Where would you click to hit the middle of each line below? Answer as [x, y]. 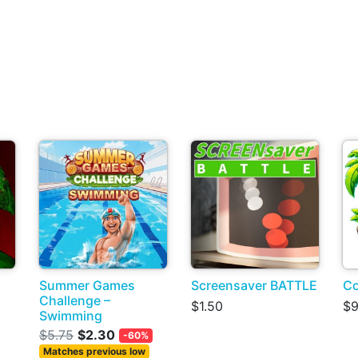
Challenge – [75, 300]
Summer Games [87, 285]
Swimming [71, 315]
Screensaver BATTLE [254, 285]
